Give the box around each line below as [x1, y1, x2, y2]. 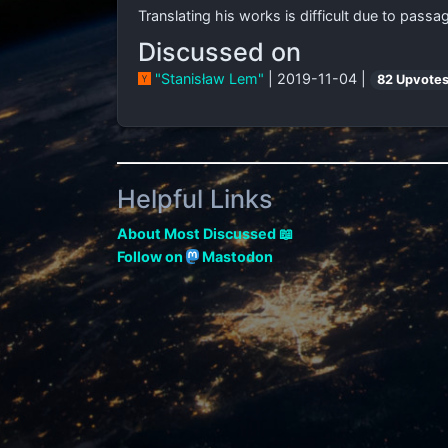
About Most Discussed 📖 [117, 225, 293, 242]
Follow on [117, 248, 186, 265]
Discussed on [138, 37, 301, 67]
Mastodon [199, 248, 274, 265]
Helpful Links [117, 184, 273, 214]
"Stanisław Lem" [150, 70, 268, 87]
